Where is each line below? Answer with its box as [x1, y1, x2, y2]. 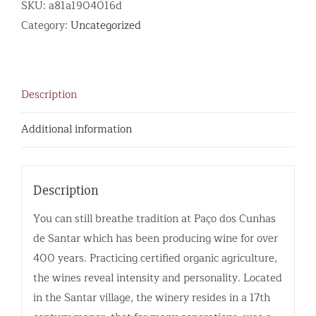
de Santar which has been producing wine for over [32, 229, 278, 248]
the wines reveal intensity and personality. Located [32, 269, 282, 287]
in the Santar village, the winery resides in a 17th [32, 288, 270, 307]
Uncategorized [71, 17, 141, 35]
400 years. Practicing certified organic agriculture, [32, 249, 277, 267]
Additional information [21, 121, 132, 139]
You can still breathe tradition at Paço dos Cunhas [32, 209, 276, 228]
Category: [21, 17, 71, 35]
